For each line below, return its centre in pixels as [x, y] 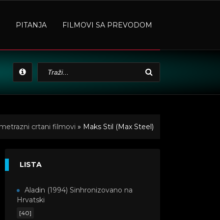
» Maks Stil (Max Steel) [115, 127]
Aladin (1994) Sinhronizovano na [79, 190]
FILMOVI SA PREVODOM [107, 25]
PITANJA [31, 25]
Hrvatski [31, 200]
